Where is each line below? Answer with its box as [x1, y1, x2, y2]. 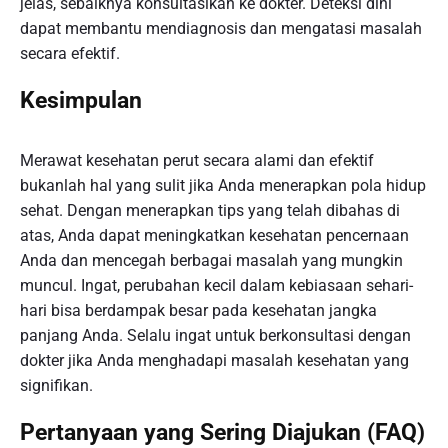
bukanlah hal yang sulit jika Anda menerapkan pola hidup [20, 176, 426, 196]
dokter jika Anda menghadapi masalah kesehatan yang [20, 351, 409, 371]
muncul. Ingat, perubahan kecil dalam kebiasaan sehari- [20, 276, 413, 296]
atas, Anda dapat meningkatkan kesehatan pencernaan [20, 226, 409, 246]
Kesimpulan [20, 87, 142, 115]
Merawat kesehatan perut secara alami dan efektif [20, 151, 374, 171]
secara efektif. [20, 44, 120, 64]
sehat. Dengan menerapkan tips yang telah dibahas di [20, 201, 400, 221]
